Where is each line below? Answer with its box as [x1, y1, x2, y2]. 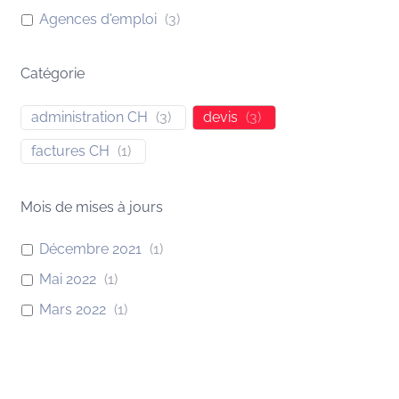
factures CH [31, 142, 110, 159]
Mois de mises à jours [20, 199, 164, 216]
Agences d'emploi [39, 11, 158, 28]
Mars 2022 [39, 301, 107, 318]
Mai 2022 [39, 271, 97, 288]
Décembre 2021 [39, 240, 142, 257]
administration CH [31, 109, 149, 126]
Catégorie [20, 65, 85, 82]
